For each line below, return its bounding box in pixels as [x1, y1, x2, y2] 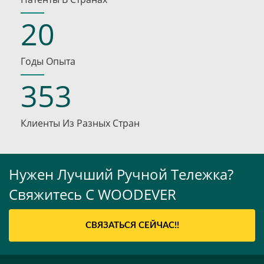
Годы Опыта [21, 55, 75, 68]
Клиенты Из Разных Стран [21, 117, 140, 130]
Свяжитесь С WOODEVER [9, 184, 176, 204]
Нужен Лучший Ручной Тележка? [9, 164, 233, 184]
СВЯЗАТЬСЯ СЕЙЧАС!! [85, 221, 179, 230]
